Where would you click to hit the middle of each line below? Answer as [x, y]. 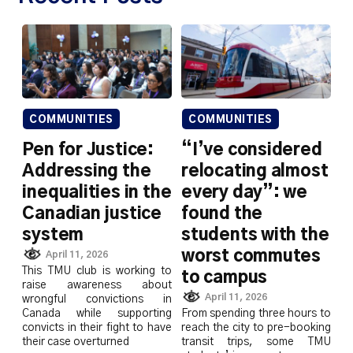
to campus [225, 278]
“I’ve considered [252, 150]
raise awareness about [97, 285]
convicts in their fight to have [97, 327]
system [53, 236]
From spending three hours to [256, 313]
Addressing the [87, 172]
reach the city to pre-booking [256, 327]
